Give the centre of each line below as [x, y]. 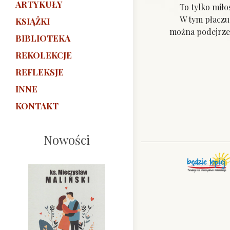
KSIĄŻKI [33, 21]
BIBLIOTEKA [43, 38]
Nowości [67, 140]
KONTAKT [37, 106]
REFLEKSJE [40, 72]
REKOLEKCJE [44, 55]
